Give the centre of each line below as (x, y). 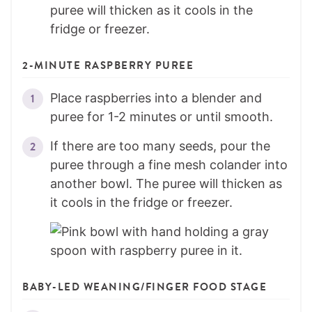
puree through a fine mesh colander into (169, 165)
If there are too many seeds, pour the (160, 146)
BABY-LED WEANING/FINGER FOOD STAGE (145, 287)
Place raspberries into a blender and (156, 98)
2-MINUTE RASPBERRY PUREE (108, 66)
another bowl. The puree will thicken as (166, 184)
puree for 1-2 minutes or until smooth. (162, 117)
